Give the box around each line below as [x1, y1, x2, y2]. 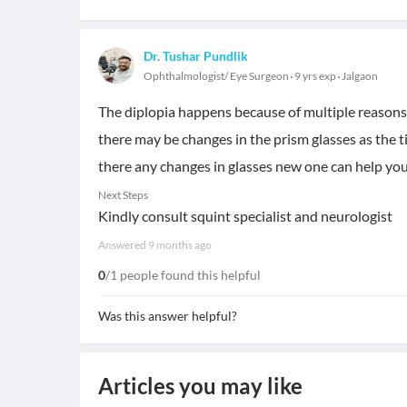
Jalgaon [342, 69, 378, 83]
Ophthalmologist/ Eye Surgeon [144, 69, 289, 83]
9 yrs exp [293, 69, 338, 83]
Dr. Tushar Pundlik [144, 48, 248, 64]
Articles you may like [98, 372, 303, 399]
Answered [98, 238, 148, 252]
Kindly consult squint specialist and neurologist [98, 207, 392, 224]
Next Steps [98, 188, 148, 202]
